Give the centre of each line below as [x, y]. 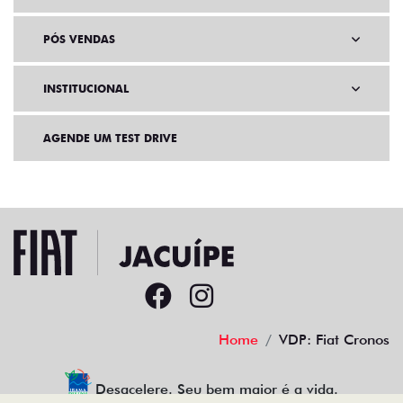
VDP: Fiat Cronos [334, 340]
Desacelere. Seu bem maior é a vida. [217, 390]
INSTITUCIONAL [86, 89]
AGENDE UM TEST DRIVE [110, 139]
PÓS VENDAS [79, 40]
